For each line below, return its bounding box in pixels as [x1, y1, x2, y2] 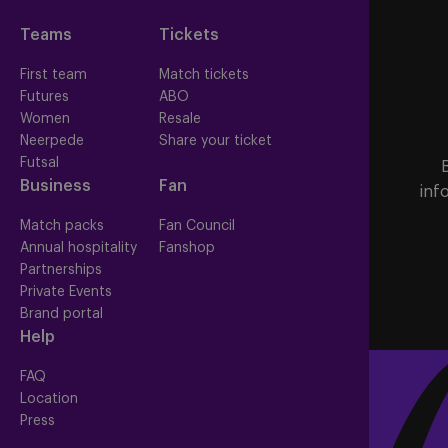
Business [20, 178, 92, 195]
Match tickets [158, 68, 249, 83]
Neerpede [20, 134, 85, 149]
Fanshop [158, 241, 215, 256]
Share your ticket [158, 134, 272, 149]
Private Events [20, 285, 113, 300]
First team [20, 68, 88, 83]
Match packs [20, 219, 105, 234]
